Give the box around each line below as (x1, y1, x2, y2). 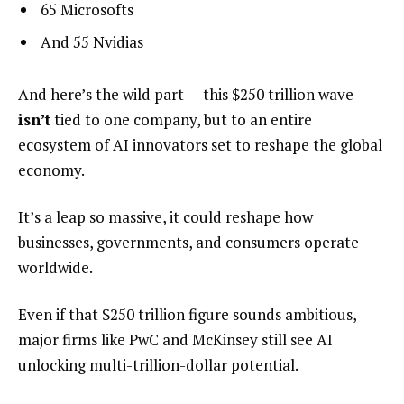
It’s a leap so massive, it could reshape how (18, 206, 313, 227)
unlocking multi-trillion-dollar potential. (18, 353, 298, 375)
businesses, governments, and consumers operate (18, 231, 359, 252)
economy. (18, 160, 85, 181)
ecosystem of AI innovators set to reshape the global (18, 134, 382, 156)
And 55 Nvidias (41, 31, 143, 52)
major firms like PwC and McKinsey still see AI (18, 328, 333, 350)
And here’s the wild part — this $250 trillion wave (18, 84, 353, 106)
